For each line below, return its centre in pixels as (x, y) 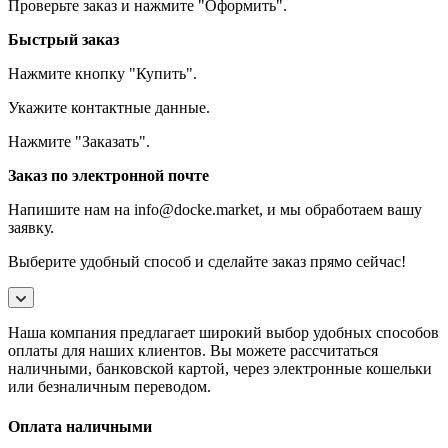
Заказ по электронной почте (108, 176)
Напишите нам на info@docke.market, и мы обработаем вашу (215, 210)
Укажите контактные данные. (109, 108)
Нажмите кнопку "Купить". (102, 74)
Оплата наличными (80, 426)
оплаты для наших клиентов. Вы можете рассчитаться (193, 351)
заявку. (31, 228)
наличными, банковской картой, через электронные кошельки (220, 369)
